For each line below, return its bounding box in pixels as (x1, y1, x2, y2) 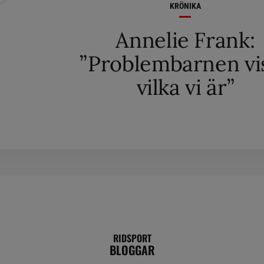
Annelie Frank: (115, 26, 255, 54)
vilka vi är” (136, 73, 235, 101)
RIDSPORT (113, 230, 151, 245)
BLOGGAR (109, 240, 155, 259)
